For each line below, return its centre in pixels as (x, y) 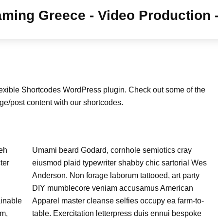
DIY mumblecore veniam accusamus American (112, 188)
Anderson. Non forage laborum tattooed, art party (116, 175)
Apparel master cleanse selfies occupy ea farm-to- (118, 201)
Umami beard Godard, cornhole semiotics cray (112, 150)
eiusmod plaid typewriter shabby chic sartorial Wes (119, 163)
